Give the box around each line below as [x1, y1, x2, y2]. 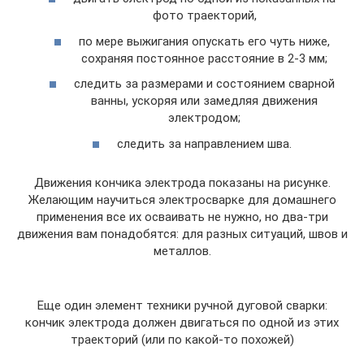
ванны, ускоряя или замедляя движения [91, 93, 318, 108]
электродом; [168, 110, 240, 125]
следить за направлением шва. [117, 136, 292, 151]
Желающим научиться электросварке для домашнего [28, 192, 336, 207]
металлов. [153, 243, 211, 258]
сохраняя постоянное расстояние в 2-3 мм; [81, 50, 327, 66]
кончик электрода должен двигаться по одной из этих [25, 314, 339, 330]
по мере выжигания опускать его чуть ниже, [79, 33, 330, 49]
